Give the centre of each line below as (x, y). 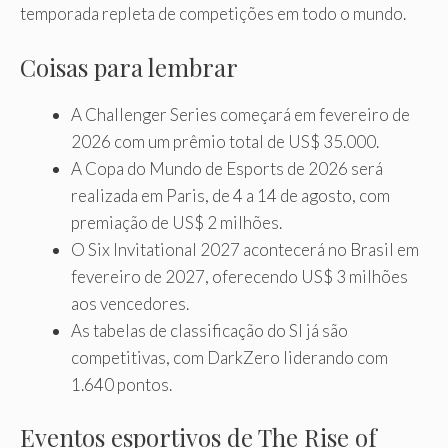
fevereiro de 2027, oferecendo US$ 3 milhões (239, 276)
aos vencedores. (130, 303)
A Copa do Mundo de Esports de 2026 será (227, 168)
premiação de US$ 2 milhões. (176, 222)
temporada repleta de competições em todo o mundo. (213, 14)
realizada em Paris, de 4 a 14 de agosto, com (230, 195)
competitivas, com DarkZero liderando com (229, 357)
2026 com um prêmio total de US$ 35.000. (225, 141)
